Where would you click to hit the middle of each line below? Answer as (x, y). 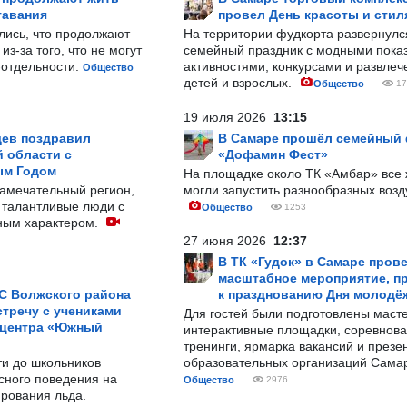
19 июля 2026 (228, 117)
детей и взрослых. (239, 83)
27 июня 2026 (228, 241)
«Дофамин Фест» (273, 154)
